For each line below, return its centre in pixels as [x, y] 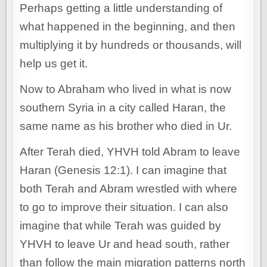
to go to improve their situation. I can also [124, 207]
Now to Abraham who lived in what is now [126, 89]
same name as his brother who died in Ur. [126, 126]
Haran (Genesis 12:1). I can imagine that [123, 170]
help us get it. [54, 64]
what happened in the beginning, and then [128, 27]
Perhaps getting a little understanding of [121, 8]
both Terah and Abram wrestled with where [129, 189]
